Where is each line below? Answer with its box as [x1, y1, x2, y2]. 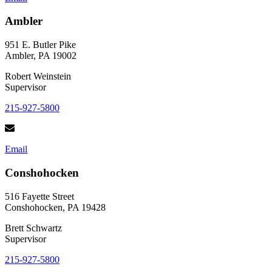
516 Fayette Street [5, 191, 74, 202]
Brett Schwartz [5, 222, 62, 233]
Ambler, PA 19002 [5, 50, 76, 61]
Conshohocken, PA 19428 [5, 202, 106, 212]
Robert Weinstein [5, 71, 71, 82]
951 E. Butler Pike [5, 39, 76, 50]
